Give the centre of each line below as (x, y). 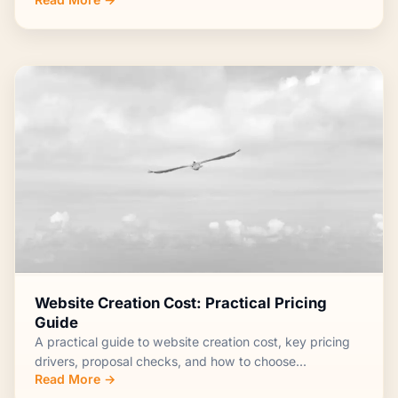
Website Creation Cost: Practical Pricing (181, 303)
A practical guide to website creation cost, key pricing (193, 342)
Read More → (76, 379)
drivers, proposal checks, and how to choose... (171, 362)
